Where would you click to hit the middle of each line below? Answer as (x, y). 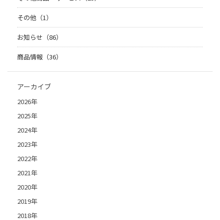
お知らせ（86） (40, 37)
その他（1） (35, 18)
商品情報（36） (40, 57)
